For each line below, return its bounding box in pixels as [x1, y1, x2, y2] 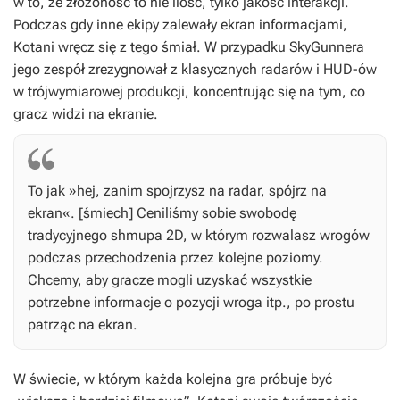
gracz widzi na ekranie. [13, 105, 158, 123]
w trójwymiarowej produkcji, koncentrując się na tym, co [13, 83, 365, 101]
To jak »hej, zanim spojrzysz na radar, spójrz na [28, 182, 327, 200]
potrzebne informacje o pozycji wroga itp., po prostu [28, 294, 354, 312]
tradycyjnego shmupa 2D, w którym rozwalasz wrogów [28, 227, 370, 245]
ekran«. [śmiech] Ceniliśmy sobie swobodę [28, 204, 296, 222]
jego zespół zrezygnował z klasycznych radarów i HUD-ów [13, 61, 377, 79]
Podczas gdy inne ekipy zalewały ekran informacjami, [13, 16, 347, 34]
